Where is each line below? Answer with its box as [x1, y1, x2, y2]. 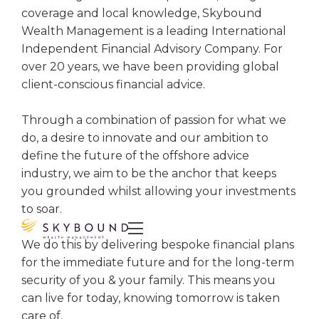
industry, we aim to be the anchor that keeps [21, 166, 276, 180]
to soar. [21, 202, 62, 216]
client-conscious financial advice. [21, 77, 205, 91]
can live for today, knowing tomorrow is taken [21, 291, 280, 305]
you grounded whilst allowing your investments [21, 184, 296, 198]
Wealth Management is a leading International [21, 23, 286, 38]
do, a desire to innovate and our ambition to [21, 130, 268, 145]
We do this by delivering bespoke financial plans [21, 237, 294, 251]
